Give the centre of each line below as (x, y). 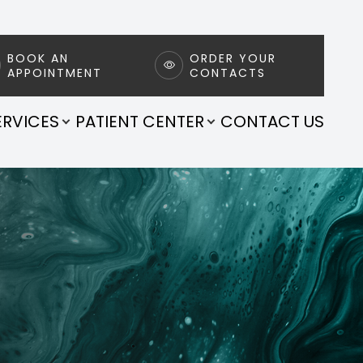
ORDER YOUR (233, 58)
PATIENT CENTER (140, 121)
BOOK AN (38, 58)
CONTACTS (228, 73)
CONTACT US (272, 121)
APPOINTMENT (55, 73)
